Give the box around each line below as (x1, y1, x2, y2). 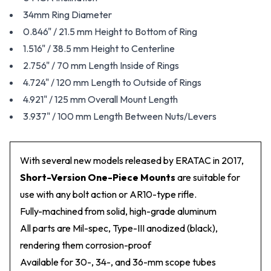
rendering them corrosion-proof (20, 239, 151, 251)
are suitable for (175, 171, 240, 183)
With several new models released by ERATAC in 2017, (20, 154, 244, 166)
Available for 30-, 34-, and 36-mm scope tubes (20, 256, 216, 268)
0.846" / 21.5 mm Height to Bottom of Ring (23, 25, 197, 38)
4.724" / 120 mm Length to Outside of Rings (23, 76, 201, 88)
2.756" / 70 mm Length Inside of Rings (23, 59, 179, 71)
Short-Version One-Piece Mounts (20, 171, 175, 183)
